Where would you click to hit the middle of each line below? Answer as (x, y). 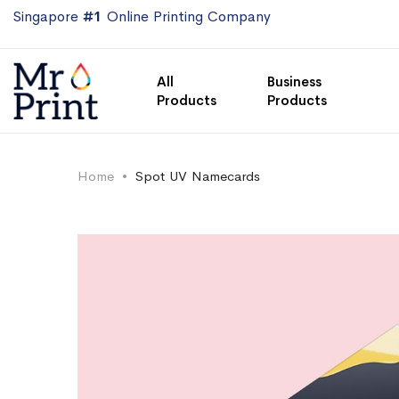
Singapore (48, 16)
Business (294, 82)
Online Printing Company (187, 16)
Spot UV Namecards (198, 176)
